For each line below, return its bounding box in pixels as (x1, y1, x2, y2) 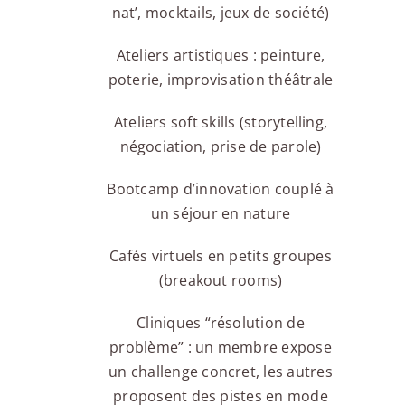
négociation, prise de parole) (119, 137, 322, 157)
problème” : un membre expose (109, 337, 332, 358)
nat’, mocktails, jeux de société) (111, 3, 330, 24)
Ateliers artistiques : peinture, (116, 45, 325, 66)
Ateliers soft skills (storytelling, (113, 112, 328, 133)
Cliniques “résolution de (137, 313, 305, 334)
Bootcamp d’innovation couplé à (107, 179, 334, 200)
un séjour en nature (150, 203, 291, 224)
